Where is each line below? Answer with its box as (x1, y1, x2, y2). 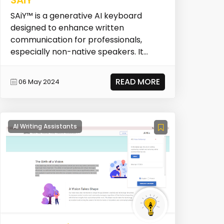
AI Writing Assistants (12, 122, 77, 131)
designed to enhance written (10, 21, 124, 33)
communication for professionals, (10, 33, 142, 45)
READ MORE (115, 75, 160, 87)
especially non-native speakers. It (10, 45, 143, 57)
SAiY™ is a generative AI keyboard (10, 9, 142, 21)
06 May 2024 (18, 77, 59, 87)
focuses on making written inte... (10, 57, 136, 69)
